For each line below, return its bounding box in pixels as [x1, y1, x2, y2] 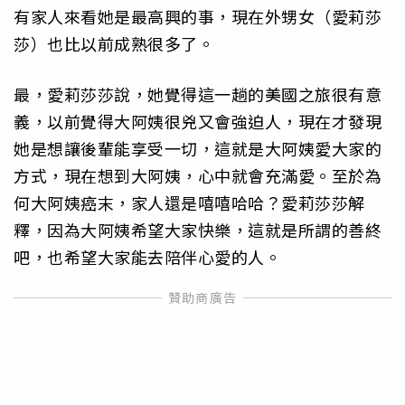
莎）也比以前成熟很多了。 [14, 32, 214, 56]
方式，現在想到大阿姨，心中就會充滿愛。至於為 [14, 164, 381, 188]
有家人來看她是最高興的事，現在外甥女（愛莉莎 [14, 5, 381, 29]
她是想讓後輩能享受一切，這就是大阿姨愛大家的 [14, 137, 381, 161]
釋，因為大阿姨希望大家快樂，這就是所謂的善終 [14, 218, 381, 242]
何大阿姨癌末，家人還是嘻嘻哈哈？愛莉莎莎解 [14, 191, 365, 215]
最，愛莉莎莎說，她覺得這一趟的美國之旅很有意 [14, 82, 381, 107]
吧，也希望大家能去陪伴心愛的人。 [14, 245, 281, 269]
